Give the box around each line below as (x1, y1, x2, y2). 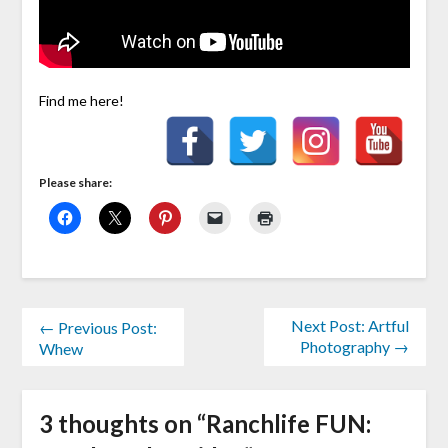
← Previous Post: (38, 318, 157, 338)
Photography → (300, 337, 410, 357)
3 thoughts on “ (38, 408, 206, 438)
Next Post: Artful (291, 316, 410, 336)
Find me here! (38, 92, 124, 110)
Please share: (38, 175, 112, 191)
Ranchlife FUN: (205, 408, 371, 438)
